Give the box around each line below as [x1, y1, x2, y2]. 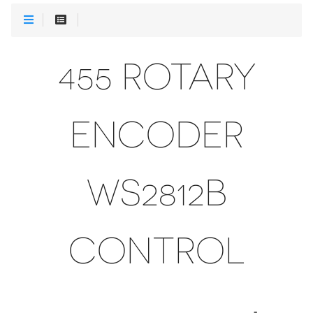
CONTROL [68, 230, 245, 272]
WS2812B [86, 172, 227, 214]
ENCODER [69, 114, 244, 156]
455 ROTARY [57, 56, 256, 98]
